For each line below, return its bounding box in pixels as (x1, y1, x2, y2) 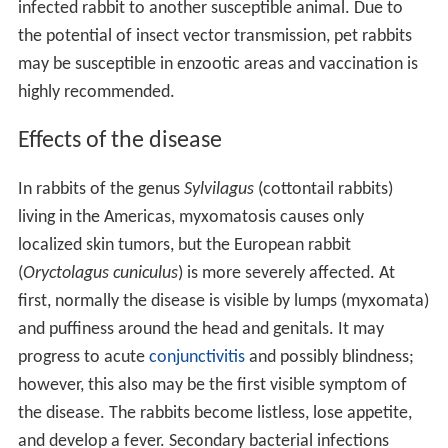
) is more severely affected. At (177, 263, 395, 283)
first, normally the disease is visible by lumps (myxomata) (17, 291, 429, 311)
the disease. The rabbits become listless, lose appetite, (17, 403, 412, 423)
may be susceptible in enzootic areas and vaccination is (17, 55, 418, 75)
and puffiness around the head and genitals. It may (17, 319, 384, 339)
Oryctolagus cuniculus (22, 263, 178, 283)
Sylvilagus (183, 179, 254, 199)
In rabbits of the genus (17, 179, 184, 199)
